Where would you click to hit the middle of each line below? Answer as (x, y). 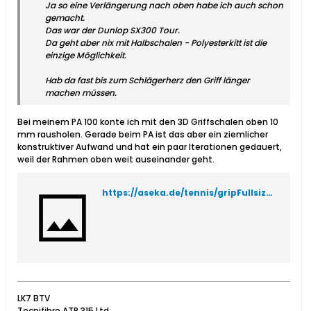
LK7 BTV (34, 299)
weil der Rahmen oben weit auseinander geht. (116, 160)
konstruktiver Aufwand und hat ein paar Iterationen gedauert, (150, 147)
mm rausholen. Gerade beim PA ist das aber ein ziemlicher (143, 135)
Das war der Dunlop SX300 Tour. (112, 31)
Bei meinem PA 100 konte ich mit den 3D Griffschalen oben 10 (148, 122)
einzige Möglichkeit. (86, 56)
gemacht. (65, 18)
